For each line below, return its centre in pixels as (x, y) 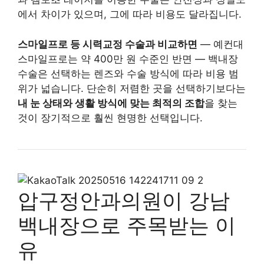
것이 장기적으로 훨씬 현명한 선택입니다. (110, 118)
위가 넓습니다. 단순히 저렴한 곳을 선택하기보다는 (132, 88)
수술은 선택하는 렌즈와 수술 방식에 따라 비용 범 (128, 73)
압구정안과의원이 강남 (124, 200)
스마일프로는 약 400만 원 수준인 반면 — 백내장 (128, 59)
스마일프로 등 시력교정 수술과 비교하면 (108, 44)
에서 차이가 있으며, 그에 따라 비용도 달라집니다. (130, 14)
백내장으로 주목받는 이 (127, 225)
